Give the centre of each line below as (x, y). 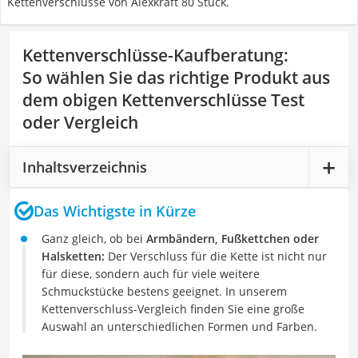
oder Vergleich (80, 122)
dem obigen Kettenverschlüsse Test (163, 100)
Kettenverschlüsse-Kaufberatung (153, 55)
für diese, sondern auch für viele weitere (151, 274)
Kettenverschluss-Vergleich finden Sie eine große (173, 309)
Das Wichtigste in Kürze (115, 211)
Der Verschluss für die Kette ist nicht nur (216, 256)
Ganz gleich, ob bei (94, 239)
